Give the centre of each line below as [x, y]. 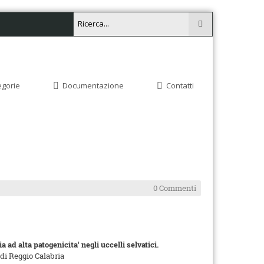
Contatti [180, 85]
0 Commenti [175, 188]
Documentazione [93, 85]
